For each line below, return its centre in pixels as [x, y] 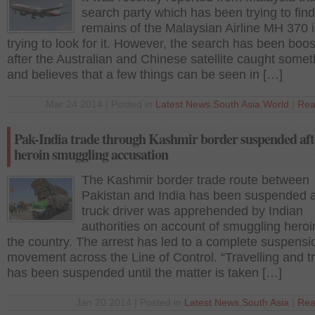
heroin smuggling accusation [91, 154]
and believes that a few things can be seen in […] [145, 75]
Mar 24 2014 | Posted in [101, 104]
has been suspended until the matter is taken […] [144, 273]
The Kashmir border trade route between [195, 180]
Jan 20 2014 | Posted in [130, 303]
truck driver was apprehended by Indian [192, 211]
